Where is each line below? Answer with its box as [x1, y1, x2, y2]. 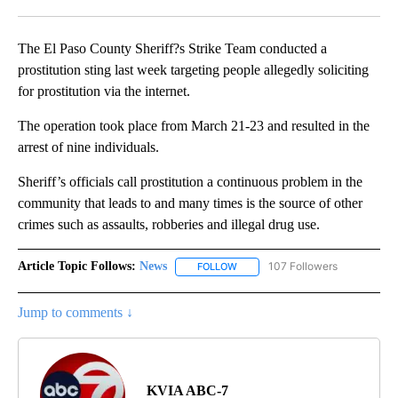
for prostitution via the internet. [18, 84, 190, 99]
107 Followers [268, 259, 338, 274]
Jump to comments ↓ [18, 304, 133, 320]
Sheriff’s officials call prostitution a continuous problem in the [18, 174, 362, 190]
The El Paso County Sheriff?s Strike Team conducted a [18, 41, 327, 57]
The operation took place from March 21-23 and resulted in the [18, 118, 370, 134]
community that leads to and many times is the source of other [18, 195, 362, 211]
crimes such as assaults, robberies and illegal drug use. [18, 217, 320, 233]
